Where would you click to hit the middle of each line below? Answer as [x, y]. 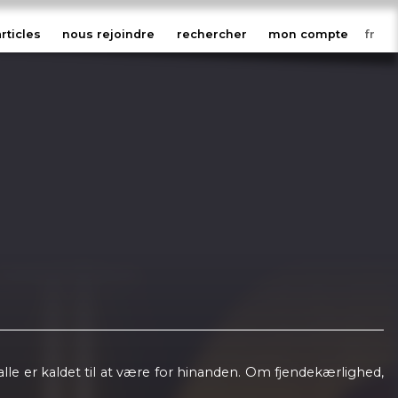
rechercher [211, 35]
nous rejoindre [109, 35]
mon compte [309, 35]
